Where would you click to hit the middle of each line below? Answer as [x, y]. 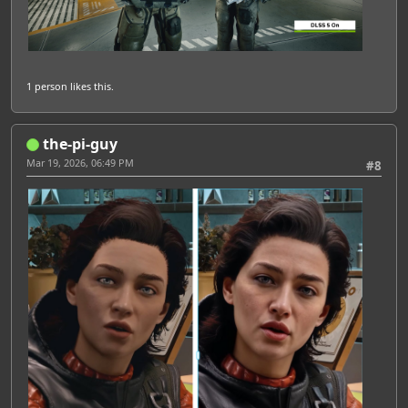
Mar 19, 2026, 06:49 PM [80, 162]
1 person [47, 86]
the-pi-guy [80, 143]
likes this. [91, 86]
